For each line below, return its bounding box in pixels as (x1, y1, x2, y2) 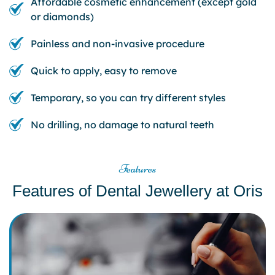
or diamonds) (31, 10, 94, 23)
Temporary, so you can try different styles (31, 91, 226, 104)
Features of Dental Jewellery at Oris (12, 181, 263, 200)
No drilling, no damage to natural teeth (31, 118, 214, 131)
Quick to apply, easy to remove (31, 64, 177, 77)
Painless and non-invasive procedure (31, 37, 204, 50)
